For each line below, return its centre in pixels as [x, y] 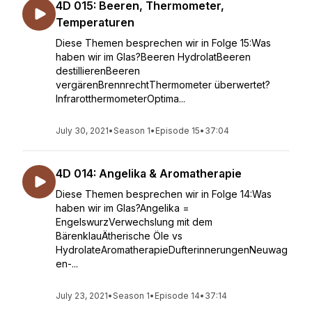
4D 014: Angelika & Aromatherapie [149, 173]
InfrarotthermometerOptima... [120, 99]
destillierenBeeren [98, 71]
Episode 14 [177, 296]
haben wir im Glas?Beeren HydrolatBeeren [153, 57]
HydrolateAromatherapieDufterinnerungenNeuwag [172, 250]
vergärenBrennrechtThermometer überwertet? [163, 85]
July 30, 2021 [82, 131]
